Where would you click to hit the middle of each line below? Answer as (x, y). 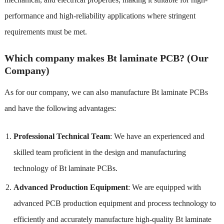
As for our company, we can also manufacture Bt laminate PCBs (106, 92)
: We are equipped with (164, 187)
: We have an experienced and (157, 136)
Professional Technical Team (61, 136)
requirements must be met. (45, 31)
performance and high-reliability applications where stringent (100, 15)
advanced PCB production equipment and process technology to (114, 203)
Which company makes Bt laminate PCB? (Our (106, 58)
